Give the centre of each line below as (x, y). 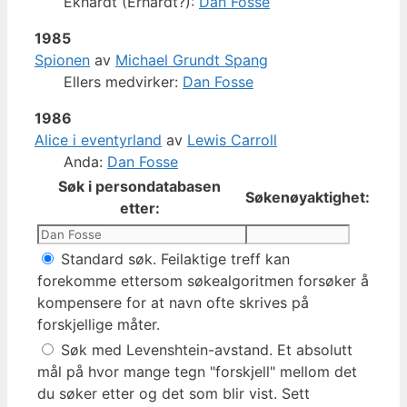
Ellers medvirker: (123, 81)
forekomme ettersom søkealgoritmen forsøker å (203, 280)
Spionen (62, 60)
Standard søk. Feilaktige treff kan (173, 258)
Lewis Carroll (232, 139)
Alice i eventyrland (98, 139)
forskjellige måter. (99, 324)
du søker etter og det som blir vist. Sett (174, 393)
